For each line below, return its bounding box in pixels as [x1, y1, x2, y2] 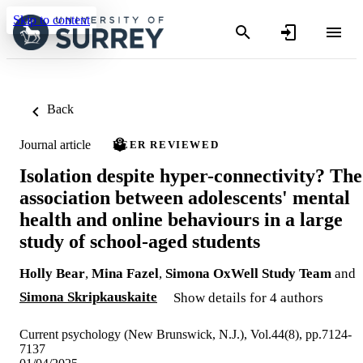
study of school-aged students [19, 230, 260, 252]
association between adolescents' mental [19, 186, 350, 208]
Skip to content [13, 13, 90, 27]
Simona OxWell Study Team [165, 265, 331, 281]
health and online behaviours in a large [19, 208, 343, 230]
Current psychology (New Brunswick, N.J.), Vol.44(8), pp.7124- [19, 327, 352, 341]
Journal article [19, 137, 91, 152]
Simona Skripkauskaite [19, 288, 157, 305]
